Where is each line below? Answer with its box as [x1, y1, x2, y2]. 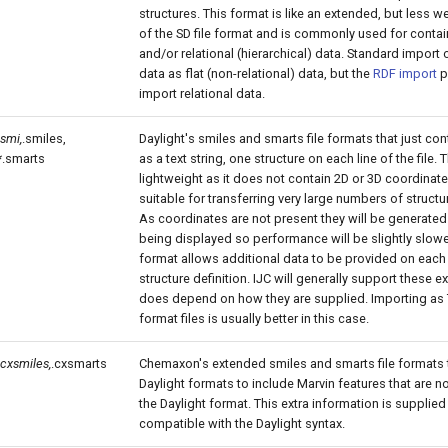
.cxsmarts [51, 356, 107, 371]
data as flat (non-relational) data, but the [139, 66, 373, 81]
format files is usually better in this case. [139, 311, 369, 326]
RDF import [373, 66, 437, 81]
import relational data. [139, 86, 265, 101]
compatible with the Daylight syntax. [139, 416, 345, 431]
